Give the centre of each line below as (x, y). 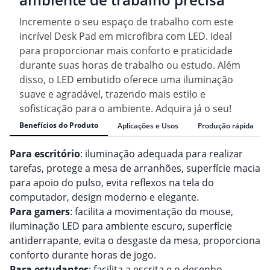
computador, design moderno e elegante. (104, 197)
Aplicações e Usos (148, 125)
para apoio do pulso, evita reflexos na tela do (112, 183)
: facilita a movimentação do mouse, (152, 212)
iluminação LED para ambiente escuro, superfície (121, 226)
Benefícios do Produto (59, 125)
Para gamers (40, 212)
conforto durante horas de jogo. (83, 255)
